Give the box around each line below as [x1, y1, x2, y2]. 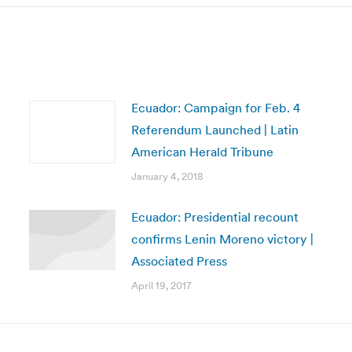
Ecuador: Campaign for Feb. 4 [130, 100, 300, 115]
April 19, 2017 [130, 279, 192, 292]
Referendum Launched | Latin [130, 122, 299, 137]
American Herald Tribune [130, 144, 273, 159]
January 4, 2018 [130, 170, 203, 183]
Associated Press [130, 253, 227, 269]
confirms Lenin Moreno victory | [130, 231, 313, 247]
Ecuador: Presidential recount [130, 209, 299, 225]
